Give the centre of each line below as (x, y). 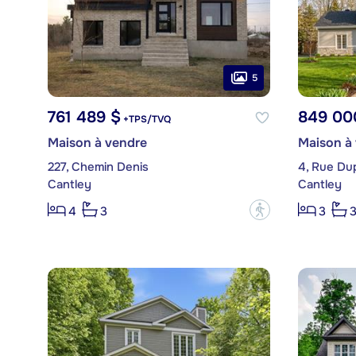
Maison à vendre (97, 143)
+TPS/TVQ (145, 120)
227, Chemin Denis (98, 167)
